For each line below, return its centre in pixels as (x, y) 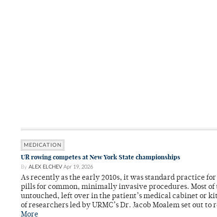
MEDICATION (43, 145)
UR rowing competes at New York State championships (101, 157)
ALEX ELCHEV (45, 167)
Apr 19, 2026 (78, 167)
